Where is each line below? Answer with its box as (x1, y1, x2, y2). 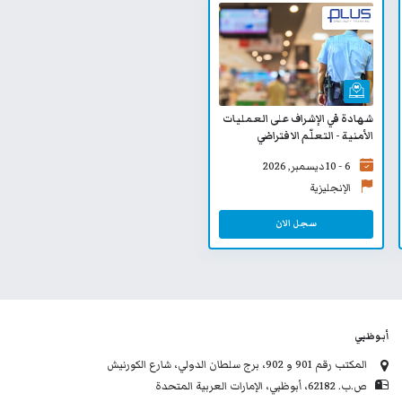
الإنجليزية (310, 179, 352, 196)
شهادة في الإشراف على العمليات (223, 109, 374, 127)
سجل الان (275, 215, 318, 231)
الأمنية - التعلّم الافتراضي (257, 127, 374, 144)
